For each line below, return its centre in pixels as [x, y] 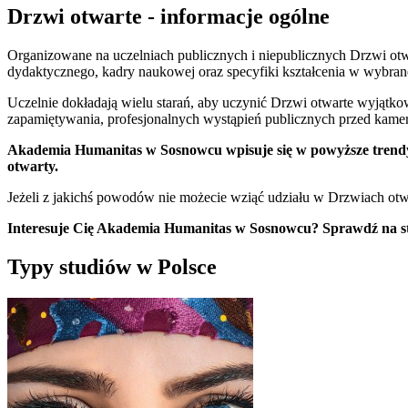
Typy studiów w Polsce [112, 266]
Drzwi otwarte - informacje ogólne [168, 17]
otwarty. [33, 167]
